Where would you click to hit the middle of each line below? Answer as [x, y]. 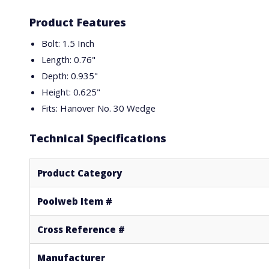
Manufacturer [71, 258]
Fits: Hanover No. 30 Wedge [98, 108]
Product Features [77, 22]
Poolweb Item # [74, 201]
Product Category [79, 173]
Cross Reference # [81, 229]
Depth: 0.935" [69, 76]
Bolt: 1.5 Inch [68, 43]
